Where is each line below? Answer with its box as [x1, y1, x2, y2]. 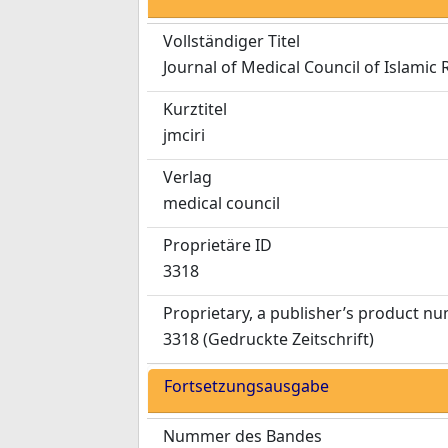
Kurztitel [163, 98, 227, 120]
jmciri [163, 124, 205, 146]
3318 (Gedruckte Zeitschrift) [163, 328, 374, 350]
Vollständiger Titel [163, 30, 300, 52]
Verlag [163, 166, 212, 188]
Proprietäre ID [163, 234, 272, 256]
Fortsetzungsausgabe [164, 375, 329, 397]
